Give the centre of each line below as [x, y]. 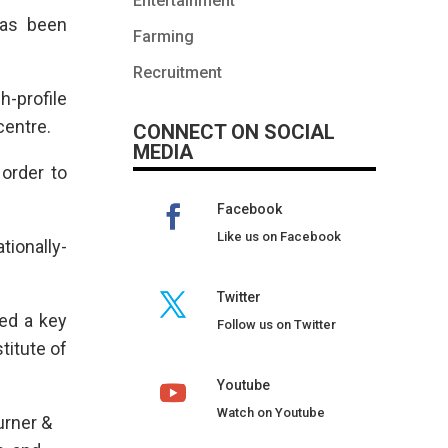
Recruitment [177, 73]
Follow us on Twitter [276, 324]
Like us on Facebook [279, 236]
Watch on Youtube [271, 412]
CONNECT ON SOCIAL [234, 132]
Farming [163, 37]
